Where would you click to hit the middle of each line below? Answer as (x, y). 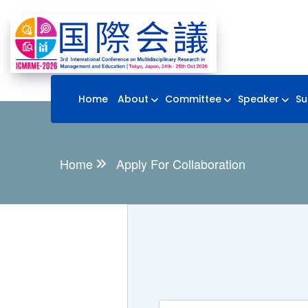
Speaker (258, 99)
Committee (193, 99)
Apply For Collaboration (181, 164)
